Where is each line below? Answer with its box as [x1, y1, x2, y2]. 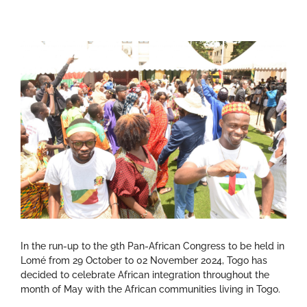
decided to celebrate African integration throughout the [21, 269, 269, 280]
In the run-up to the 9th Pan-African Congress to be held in [21, 240, 284, 251]
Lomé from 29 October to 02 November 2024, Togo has [21, 254, 267, 266]
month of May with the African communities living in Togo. [21, 283, 280, 295]
